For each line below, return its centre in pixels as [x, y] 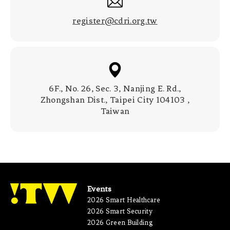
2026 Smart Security [120, 212]
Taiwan [115, 111]
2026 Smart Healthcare [124, 200]
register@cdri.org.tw [115, 21]
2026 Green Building [120, 223]
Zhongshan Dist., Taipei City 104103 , [115, 100]
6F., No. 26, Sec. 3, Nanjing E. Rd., [115, 89]
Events [99, 189]
